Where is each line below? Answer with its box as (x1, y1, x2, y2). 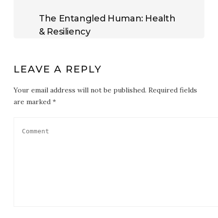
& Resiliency (39, 26, 91, 37)
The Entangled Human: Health (39, 13, 176, 24)
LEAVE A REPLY (14, 63, 102, 75)
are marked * (14, 97, 56, 106)
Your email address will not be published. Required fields (14, 85, 197, 94)
